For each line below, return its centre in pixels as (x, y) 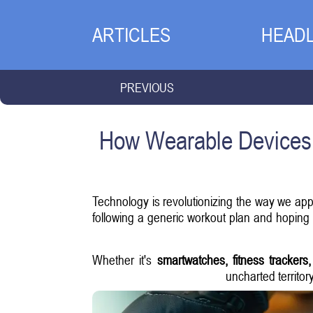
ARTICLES (132, 35)
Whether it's (125, 260)
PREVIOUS (147, 87)
